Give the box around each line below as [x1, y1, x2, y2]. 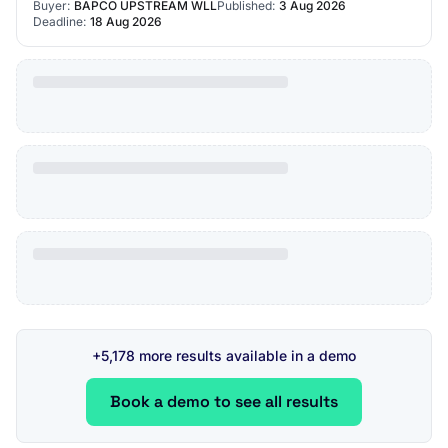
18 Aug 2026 [90, 14, 162, 29]
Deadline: [33, 14, 86, 29]
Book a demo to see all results [110, 391, 338, 412]
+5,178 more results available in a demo [92, 347, 356, 364]
